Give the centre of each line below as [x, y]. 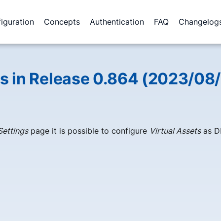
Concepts [62, 21]
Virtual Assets [175, 131]
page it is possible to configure [89, 131]
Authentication [117, 21]
